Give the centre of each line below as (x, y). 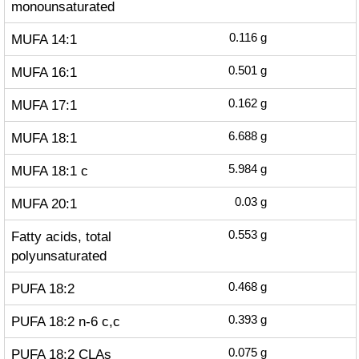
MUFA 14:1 (44, 39)
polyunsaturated (58, 256)
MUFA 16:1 (44, 72)
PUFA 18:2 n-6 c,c (65, 321)
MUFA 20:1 (44, 204)
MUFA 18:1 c (49, 171)
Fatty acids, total (61, 236)
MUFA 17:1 (44, 105)
